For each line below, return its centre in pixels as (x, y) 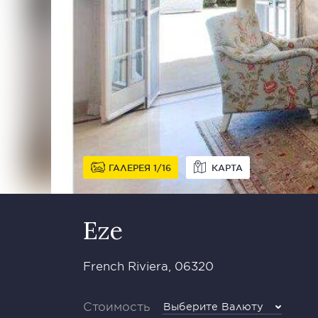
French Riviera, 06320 (148, 265)
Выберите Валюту (213, 306)
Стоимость (117, 306)
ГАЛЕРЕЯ (131, 168)
